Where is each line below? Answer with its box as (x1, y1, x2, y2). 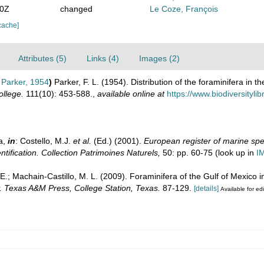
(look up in (213, 148, 256, 157)
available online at (97, 89, 164, 98)
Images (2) (139, 54, 180, 63)
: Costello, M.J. (15, 136, 73, 146)
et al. (73, 136, 91, 146)
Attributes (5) (18, 54, 67, 63)
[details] (194, 184, 219, 193)
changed (60, 4, 93, 14)
